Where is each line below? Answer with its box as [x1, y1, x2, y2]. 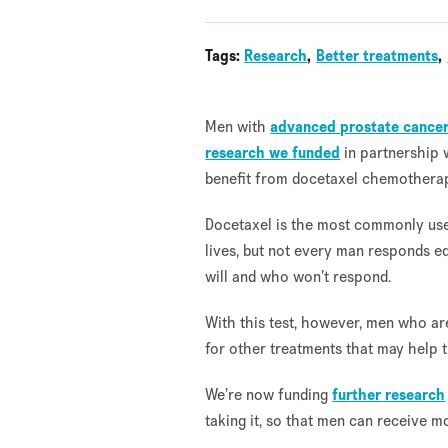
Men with [205, 116, 271, 138]
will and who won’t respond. [205, 266, 392, 288]
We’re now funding [205, 384, 333, 406]
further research [332, 384, 446, 406]
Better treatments [316, 45, 439, 67]
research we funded [205, 142, 341, 164]
